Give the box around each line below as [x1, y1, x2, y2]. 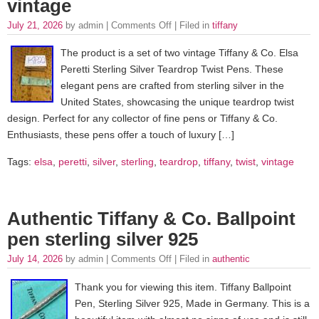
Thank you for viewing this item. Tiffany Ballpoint [75, 281, 291, 293]
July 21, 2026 [7, 20, 66, 31]
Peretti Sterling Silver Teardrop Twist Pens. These [61, 63, 283, 75]
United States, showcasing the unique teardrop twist [61, 96, 294, 108]
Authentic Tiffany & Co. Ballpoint [7, 209, 296, 229]
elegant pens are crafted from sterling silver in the [61, 80, 284, 92]
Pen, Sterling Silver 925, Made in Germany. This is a [75, 297, 310, 309]
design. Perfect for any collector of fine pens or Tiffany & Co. [7, 113, 278, 125]
